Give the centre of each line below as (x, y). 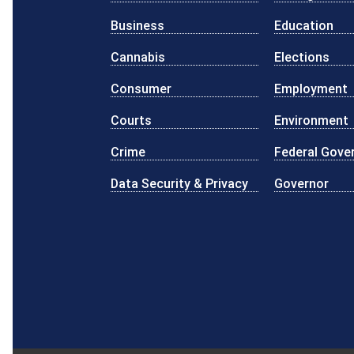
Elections (301, 56)
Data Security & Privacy (180, 183)
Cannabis (138, 56)
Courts (132, 120)
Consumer (141, 88)
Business (138, 25)
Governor (301, 183)
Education (303, 25)
